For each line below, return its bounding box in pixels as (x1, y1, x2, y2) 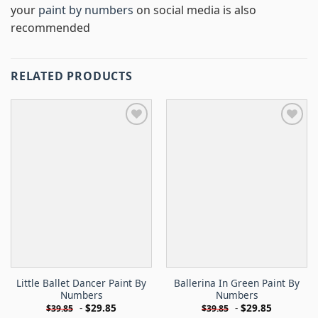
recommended (11, 19, 90, 35)
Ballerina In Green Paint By (174, 275, 300, 290)
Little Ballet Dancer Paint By (16, 275, 146, 290)
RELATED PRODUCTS (11, 67, 133, 84)
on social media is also (133, 1, 256, 18)
